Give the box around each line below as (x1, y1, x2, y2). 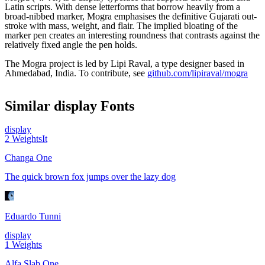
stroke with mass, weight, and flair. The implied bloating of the (5, 20, 238, 31)
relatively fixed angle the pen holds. (5, 39, 137, 50)
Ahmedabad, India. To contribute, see (5, 67, 147, 78)
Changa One (5, 153, 52, 163)
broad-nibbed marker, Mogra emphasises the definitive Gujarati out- (5, 11, 257, 21)
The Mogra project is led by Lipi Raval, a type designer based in (5, 58, 244, 69)
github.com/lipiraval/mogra (147, 67, 248, 78)
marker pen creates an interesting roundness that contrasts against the (5, 30, 260, 40)
